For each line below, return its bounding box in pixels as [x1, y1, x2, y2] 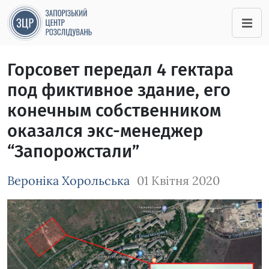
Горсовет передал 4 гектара [7, 59, 234, 80]
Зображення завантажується [7, 201, 121, 211]
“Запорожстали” [7, 141, 139, 162]
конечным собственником [7, 100, 221, 121]
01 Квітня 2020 [137, 173, 220, 188]
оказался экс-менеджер [7, 121, 203, 142]
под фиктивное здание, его [7, 80, 231, 101]
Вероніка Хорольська [7, 173, 130, 188]
